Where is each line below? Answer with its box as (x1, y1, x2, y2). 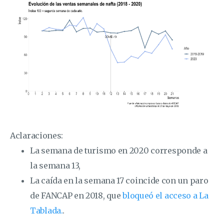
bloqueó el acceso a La (122, 190, 208, 200)
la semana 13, (30, 160, 81, 170)
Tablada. (30, 205, 62, 215)
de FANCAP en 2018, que (30, 190, 123, 200)
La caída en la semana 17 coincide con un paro (30, 175, 208, 185)
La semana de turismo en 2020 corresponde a (30, 145, 207, 155)
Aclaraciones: (10, 130, 63, 140)
